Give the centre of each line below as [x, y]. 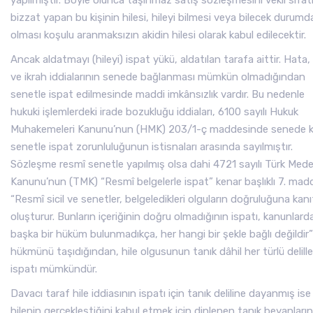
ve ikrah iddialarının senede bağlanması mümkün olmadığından [158, 77]
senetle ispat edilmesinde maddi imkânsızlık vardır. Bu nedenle [158, 94]
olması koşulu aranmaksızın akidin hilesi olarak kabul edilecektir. [158, 35]
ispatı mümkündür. [54, 269]
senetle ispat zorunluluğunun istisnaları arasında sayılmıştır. [152, 147]
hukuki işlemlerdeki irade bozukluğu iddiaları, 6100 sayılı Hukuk [154, 112]
